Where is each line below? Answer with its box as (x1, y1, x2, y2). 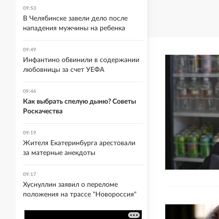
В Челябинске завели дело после (23, 15, 128, 22)
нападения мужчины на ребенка (23, 25, 125, 32)
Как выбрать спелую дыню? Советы (23, 98, 136, 105)
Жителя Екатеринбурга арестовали (23, 140, 135, 147)
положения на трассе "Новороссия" (23, 191, 136, 198)
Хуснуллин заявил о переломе (23, 181, 118, 188)
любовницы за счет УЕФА (23, 66, 104, 73)
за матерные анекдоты (23, 150, 95, 156)
